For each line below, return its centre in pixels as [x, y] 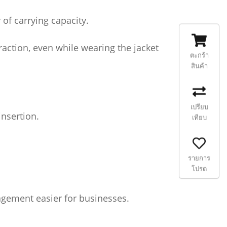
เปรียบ [199, 107]
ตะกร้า [199, 55]
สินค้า [199, 66]
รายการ [199, 158]
